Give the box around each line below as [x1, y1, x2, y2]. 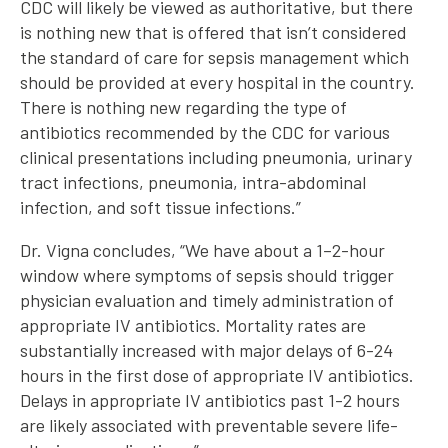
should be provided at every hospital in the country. [20, 71, 415, 94]
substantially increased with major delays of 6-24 [20, 339, 393, 362]
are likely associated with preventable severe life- [20, 414, 398, 437]
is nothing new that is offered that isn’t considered [20, 21, 407, 44]
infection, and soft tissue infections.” [20, 196, 301, 219]
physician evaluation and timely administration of [20, 289, 394, 312]
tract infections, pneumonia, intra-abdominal [20, 171, 366, 194]
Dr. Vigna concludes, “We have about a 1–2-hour [20, 239, 385, 262]
